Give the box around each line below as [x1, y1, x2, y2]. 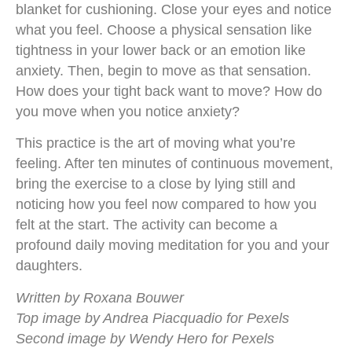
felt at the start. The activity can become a [16, 217, 277, 233]
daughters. [16, 258, 82, 274]
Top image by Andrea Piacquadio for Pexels [16, 310, 289, 326]
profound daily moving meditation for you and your [16, 237, 329, 254]
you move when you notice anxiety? [16, 103, 240, 119]
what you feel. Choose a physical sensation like [16, 21, 312, 38]
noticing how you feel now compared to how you [16, 196, 317, 213]
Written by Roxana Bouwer [16, 289, 184, 306]
